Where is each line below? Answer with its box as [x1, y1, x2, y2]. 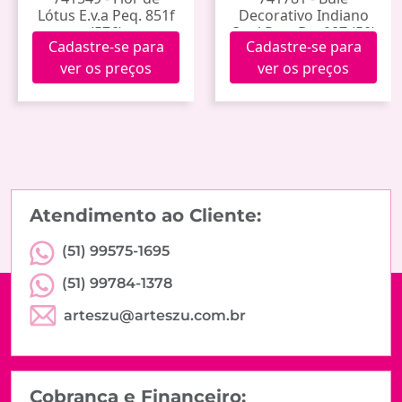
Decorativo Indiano [238, 4, 369, 25]
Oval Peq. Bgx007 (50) [231, 22, 376, 42]
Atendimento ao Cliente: [30, 204, 261, 226]
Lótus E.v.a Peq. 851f [37, 4, 175, 25]
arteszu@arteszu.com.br [64, 306, 246, 324]
